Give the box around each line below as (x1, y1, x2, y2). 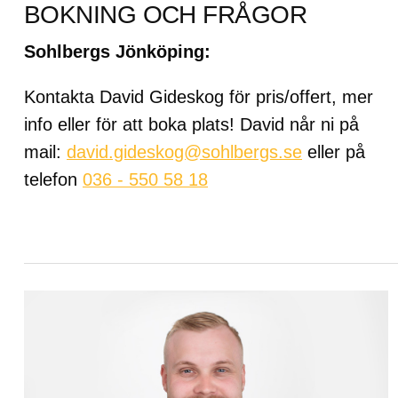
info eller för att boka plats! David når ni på (24, 114, 359, 134)
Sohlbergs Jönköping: (24, 41, 211, 61)
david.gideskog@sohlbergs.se (67, 141, 302, 162)
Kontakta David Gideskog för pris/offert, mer (24, 86, 373, 107)
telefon (24, 169, 83, 189)
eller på (302, 141, 365, 162)
